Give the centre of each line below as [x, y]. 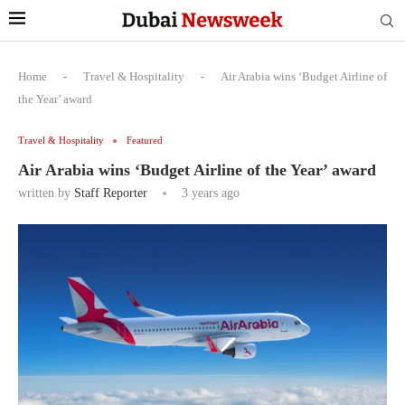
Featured [145, 140]
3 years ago [209, 193]
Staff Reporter [111, 193]
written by [46, 193]
